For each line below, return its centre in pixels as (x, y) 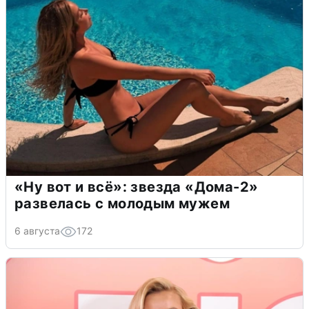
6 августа (37, 230)
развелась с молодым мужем (122, 203)
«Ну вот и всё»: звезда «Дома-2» (137, 187)
